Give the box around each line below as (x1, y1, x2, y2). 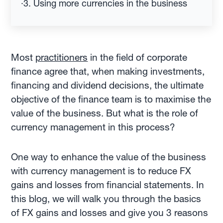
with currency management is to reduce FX (11, 165, 192, 177)
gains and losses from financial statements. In (11, 179, 205, 191)
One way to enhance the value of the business (11, 151, 207, 163)
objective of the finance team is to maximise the (11, 94, 212, 105)
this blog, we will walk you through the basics (11, 193, 202, 205)
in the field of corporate (88, 52, 188, 63)
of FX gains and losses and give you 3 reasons (11, 207, 209, 219)
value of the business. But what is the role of (11, 108, 199, 119)
